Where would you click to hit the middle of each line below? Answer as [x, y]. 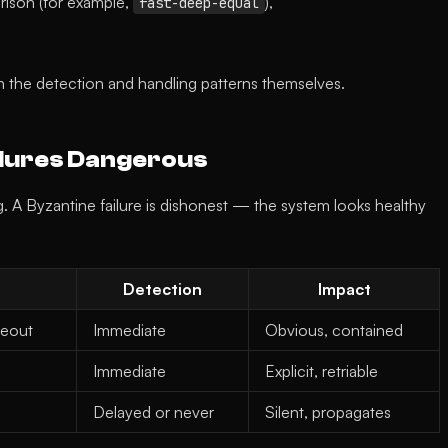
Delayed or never [153, 412]
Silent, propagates [328, 412]
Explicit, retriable [321, 371]
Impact [344, 289]
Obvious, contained [334, 330]
